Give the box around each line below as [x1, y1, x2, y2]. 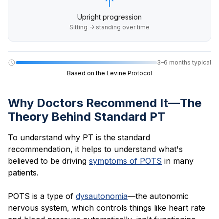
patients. [8, 167, 39, 177]
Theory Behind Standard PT [8, 109, 165, 124]
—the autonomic [128, 191, 189, 201]
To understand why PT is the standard [8, 132, 150, 142]
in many [162, 155, 194, 166]
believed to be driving [8, 155, 89, 166]
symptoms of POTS [89, 155, 162, 166]
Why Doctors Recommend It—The [8, 95, 201, 110]
